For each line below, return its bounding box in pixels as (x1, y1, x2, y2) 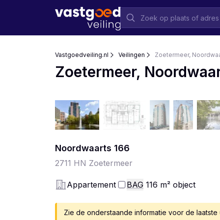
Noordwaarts (55, 143, 111, 153)
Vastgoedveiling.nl (55, 51, 109, 58)
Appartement (67, 180, 116, 190)
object (173, 180, 195, 190)
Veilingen (118, 51, 145, 58)
